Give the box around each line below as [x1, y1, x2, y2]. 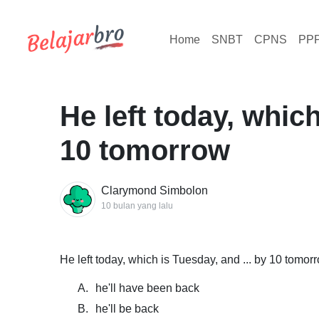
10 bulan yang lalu [101, 200, 173, 211]
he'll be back [95, 303, 159, 315]
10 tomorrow [60, 135, 230, 166]
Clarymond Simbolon [101, 184, 208, 197]
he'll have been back [95, 282, 199, 294]
